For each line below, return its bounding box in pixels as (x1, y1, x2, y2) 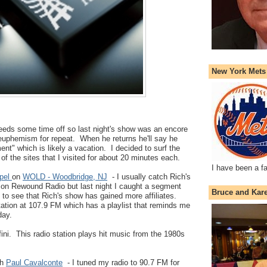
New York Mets (212, 66, 266, 76)
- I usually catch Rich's (107, 172, 191, 181)
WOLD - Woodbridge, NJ (23, 172, 107, 181)
